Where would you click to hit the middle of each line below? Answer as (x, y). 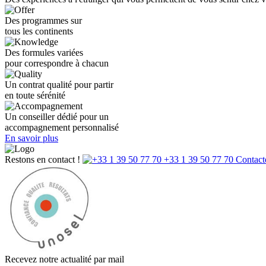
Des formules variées (44, 52)
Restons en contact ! (44, 159)
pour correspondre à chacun (57, 63)
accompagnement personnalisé (62, 127)
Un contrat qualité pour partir (59, 84)
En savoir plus (31, 138)
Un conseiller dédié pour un (57, 116)
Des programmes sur (43, 20)
